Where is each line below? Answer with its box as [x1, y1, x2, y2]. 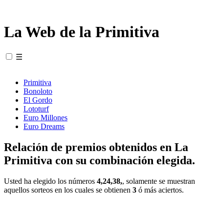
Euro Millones [23, 113, 67, 122]
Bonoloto [23, 87, 52, 95]
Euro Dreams [23, 122, 65, 131]
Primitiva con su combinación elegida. [4, 153, 195, 167]
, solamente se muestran [122, 176, 195, 185]
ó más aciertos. [136, 185, 184, 194]
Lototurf [23, 104, 49, 113]
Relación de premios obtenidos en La [4, 140, 188, 153]
